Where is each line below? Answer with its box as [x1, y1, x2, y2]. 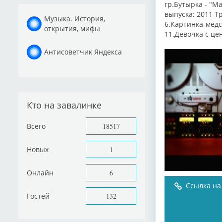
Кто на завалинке [27, 99, 102, 111]
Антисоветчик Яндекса [44, 47, 122, 56]
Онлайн [27, 167, 54, 177]
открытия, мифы [44, 23, 100, 33]
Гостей [27, 191, 50, 201]
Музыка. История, [44, 13, 105, 23]
